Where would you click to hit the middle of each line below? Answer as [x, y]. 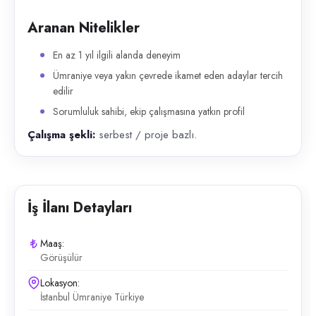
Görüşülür [61, 257]
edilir [63, 91]
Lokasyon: [60, 283]
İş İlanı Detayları [80, 208]
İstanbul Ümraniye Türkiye [92, 297]
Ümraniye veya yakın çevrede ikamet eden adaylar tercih [168, 75]
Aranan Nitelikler [84, 28]
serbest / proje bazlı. [146, 135]
